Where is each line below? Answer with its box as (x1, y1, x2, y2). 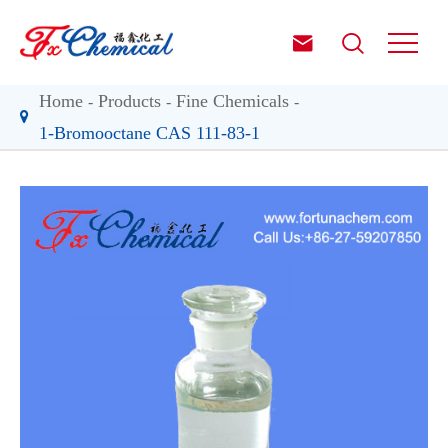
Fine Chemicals (176, 91, 289, 111)
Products (98, 91, 161, 111)
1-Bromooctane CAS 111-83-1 (39, 123, 260, 143)
